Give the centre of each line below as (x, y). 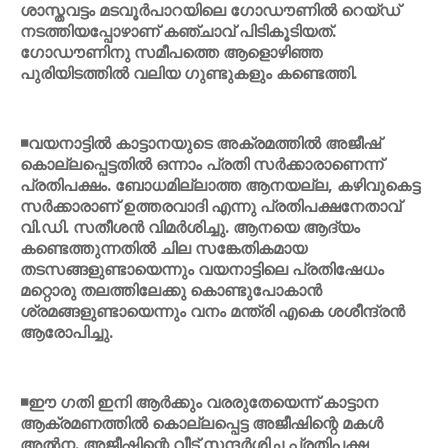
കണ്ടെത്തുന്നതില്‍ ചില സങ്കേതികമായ (163, 248)
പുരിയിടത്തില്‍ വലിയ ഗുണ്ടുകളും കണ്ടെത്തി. (188, 73)
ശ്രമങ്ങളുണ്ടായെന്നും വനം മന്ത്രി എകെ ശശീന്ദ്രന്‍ (212, 311)
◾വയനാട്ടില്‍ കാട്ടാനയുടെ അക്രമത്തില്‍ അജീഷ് (200, 143)
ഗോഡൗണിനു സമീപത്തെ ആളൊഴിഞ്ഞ (171, 52)
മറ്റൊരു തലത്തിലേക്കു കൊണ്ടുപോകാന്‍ (171, 290)
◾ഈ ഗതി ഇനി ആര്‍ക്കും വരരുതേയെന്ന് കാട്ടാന (199, 402)
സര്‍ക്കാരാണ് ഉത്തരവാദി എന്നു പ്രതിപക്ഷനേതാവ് (210, 206)
